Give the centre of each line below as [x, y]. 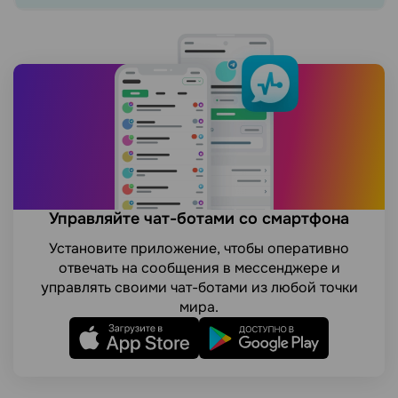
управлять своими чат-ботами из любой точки [199, 287]
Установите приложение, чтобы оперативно [199, 248]
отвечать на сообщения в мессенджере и [199, 267]
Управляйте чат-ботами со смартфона [199, 218]
